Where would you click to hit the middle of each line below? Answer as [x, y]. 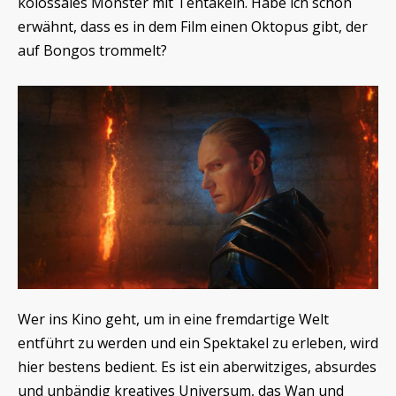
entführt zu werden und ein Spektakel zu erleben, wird [198, 343]
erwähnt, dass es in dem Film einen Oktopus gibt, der [193, 26]
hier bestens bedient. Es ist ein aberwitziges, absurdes [197, 366]
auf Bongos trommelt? [92, 50]
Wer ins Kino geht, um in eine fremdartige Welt [173, 319]
